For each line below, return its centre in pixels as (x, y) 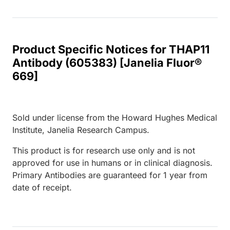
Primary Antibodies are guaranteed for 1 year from (110, 175)
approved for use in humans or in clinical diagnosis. (112, 162)
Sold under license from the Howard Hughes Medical (115, 117)
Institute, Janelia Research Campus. (81, 130)
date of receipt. (42, 187)
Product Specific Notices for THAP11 (111, 49)
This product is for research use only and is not (104, 150)
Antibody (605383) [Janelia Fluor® (107, 62)
